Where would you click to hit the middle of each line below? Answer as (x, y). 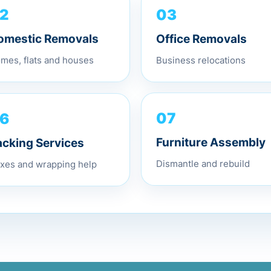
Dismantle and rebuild (203, 163)
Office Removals (201, 36)
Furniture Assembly (211, 142)
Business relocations (201, 57)
